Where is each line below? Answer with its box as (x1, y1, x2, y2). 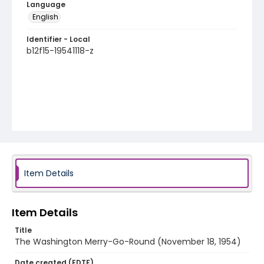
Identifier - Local (27, 34, 90, 44)
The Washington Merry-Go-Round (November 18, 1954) (15, 236, 241, 247)
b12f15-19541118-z (27, 45, 94, 57)
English (32, 12, 58, 22)
